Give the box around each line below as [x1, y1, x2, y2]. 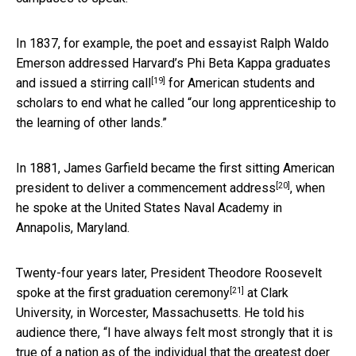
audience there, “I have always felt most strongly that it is [16, 324, 333, 340]
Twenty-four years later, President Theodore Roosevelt [16, 265, 322, 281]
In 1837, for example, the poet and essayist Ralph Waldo [16, 35, 329, 51]
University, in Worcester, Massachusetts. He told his [16, 304, 304, 320]
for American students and [165, 75, 315, 91]
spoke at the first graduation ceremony [16, 284, 230, 300]
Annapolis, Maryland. [16, 219, 130, 235]
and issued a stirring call [16, 75, 151, 91]
